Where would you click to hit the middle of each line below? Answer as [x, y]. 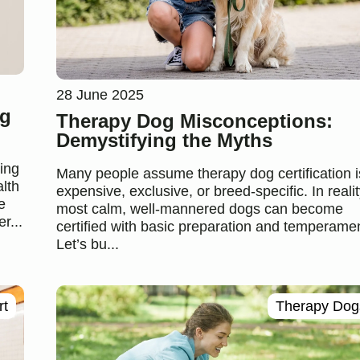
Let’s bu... [87, 244]
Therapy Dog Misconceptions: [194, 121]
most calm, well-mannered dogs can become [199, 209]
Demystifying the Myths [164, 140]
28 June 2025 [100, 94]
